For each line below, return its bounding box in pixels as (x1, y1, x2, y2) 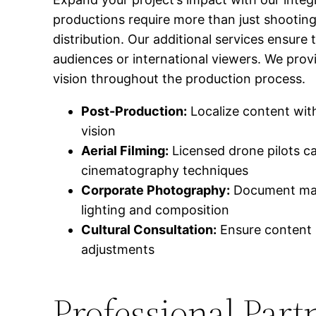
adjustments (81, 242, 155, 257)
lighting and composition (81, 202, 230, 218)
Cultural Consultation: (81, 222, 217, 238)
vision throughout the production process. (53, 71, 306, 87)
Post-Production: (81, 104, 188, 119)
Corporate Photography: (81, 183, 231, 198)
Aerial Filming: (81, 143, 169, 159)
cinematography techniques (81, 163, 249, 178)
